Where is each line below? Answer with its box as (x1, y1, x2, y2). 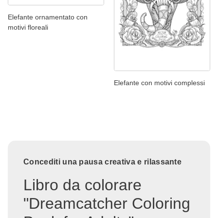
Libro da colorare (23, 176, 142, 194)
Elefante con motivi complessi (114, 79, 205, 87)
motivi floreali (8, 23, 48, 32)
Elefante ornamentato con (8, 13, 88, 21)
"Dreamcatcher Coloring (23, 195, 190, 213)
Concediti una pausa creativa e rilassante (23, 158, 182, 166)
